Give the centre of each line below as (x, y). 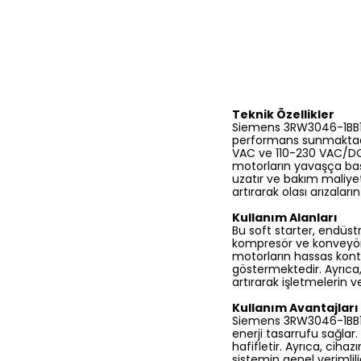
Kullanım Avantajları (295, 308)
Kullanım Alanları (285, 218)
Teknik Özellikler (283, 115)
